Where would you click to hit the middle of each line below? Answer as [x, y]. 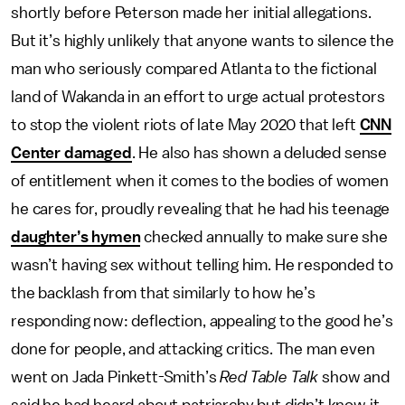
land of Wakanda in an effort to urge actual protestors [198, 96]
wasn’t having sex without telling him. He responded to [202, 264]
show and [354, 377]
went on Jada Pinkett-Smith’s [116, 377]
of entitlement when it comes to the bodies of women [200, 180]
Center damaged [71, 152]
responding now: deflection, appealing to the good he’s [202, 320]
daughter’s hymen [76, 236]
